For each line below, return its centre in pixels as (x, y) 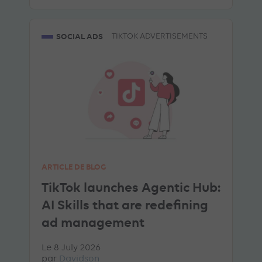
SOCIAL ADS (80, 37)
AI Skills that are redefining (125, 204)
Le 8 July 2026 (71, 248)
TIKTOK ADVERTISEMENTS (160, 37)
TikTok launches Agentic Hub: (131, 187)
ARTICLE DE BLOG (74, 166)
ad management (93, 222)
